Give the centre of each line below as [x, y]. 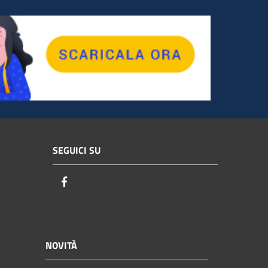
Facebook [93, 182]
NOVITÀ [61, 245]
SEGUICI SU [77, 150]
